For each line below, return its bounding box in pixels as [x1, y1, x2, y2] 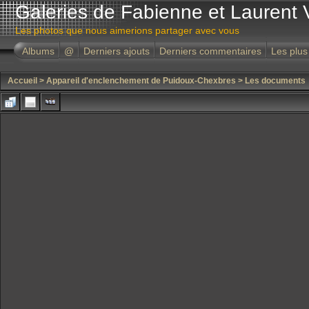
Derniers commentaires [159, 46, 261, 57]
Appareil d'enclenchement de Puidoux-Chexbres [46, 76, 236, 86]
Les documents [245, 76, 306, 86]
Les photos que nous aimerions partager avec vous [15, 25, 239, 36]
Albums [22, 46, 54, 57]
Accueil [8, 76, 37, 86]
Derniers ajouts [83, 46, 150, 57]
